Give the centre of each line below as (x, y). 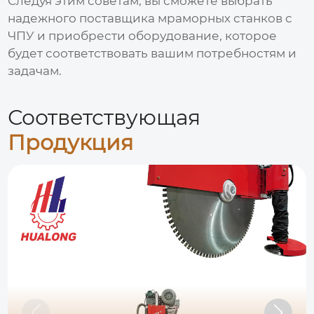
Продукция (71, 142)
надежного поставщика (83, 18)
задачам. (35, 70)
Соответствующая (104, 117)
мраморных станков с (225, 18)
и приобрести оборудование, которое (156, 35)
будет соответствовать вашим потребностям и (152, 53)
